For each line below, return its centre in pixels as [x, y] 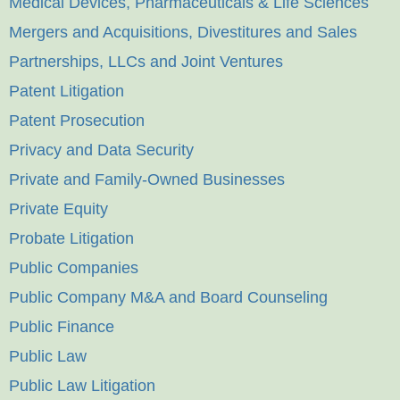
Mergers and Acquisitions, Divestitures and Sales [183, 33]
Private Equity [58, 209]
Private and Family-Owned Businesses [147, 180]
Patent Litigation [67, 92]
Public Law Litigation [82, 386]
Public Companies [74, 268]
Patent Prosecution [77, 121]
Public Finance [62, 327]
